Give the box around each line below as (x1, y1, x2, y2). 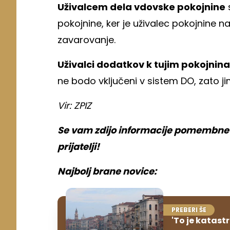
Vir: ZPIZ (57, 99, 91, 112)
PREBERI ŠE (171, 205, 206, 215)
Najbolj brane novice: (57, 165, 157, 178)
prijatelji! (57, 140, 100, 154)
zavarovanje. (57, 33, 116, 47)
